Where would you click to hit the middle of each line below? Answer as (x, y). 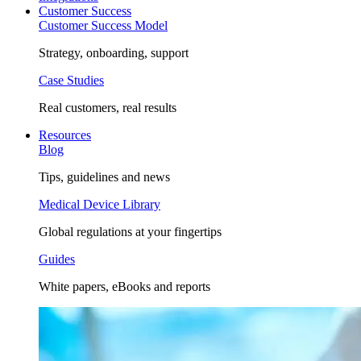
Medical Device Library (100, 204)
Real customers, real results (108, 108)
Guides (57, 259)
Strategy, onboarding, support (114, 53)
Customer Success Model (103, 25)
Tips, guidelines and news (104, 177)
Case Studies (71, 80)
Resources (65, 135)
